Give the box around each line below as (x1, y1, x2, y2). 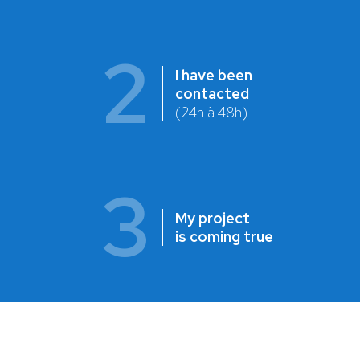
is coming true (174, 227, 273, 246)
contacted (174, 84, 249, 104)
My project (174, 208, 250, 227)
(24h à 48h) (174, 103, 247, 122)
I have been (174, 66, 252, 85)
